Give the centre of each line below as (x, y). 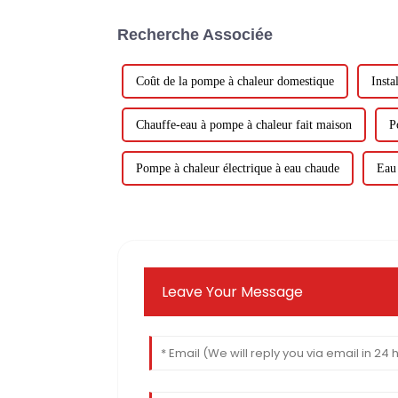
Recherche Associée (195, 35)
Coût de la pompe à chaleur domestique (235, 82)
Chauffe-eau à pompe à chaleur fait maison (244, 125)
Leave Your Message (233, 291)
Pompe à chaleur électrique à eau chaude (238, 169)
